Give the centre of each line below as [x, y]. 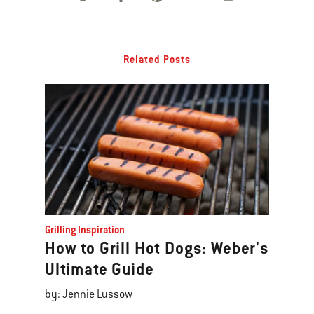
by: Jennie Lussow [89, 295]
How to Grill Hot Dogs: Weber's [157, 248]
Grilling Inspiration [85, 230]
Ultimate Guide [100, 269]
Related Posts [157, 60]
